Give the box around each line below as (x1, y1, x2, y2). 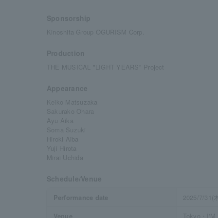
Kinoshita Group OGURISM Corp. (47, 27, 145, 36)
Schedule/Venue (47, 174, 102, 183)
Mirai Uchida (47, 153, 83, 162)
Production (47, 48, 85, 58)
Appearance (47, 83, 88, 93)
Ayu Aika (47, 116, 73, 125)
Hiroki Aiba (47, 134, 79, 144)
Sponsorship (47, 13, 91, 23)
